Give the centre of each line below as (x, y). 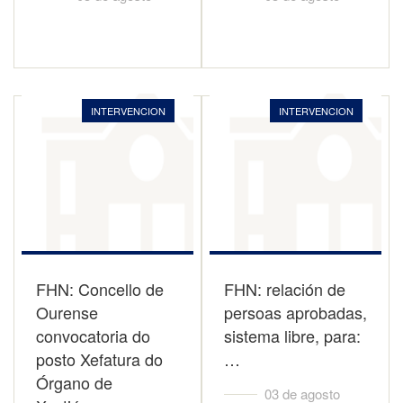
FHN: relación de (285, 289)
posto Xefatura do (99, 359)
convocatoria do (93, 336)
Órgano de (74, 382)
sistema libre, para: (292, 336)
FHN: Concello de (100, 289)
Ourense (67, 312)
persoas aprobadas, (296, 312)
